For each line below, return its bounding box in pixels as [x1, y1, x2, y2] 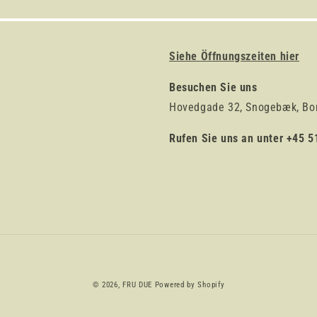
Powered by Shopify [154, 279, 225, 289]
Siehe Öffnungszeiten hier [169, 49, 299, 63]
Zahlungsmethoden [158, 268, 253, 282]
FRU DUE [122, 279, 153, 289]
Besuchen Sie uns [169, 80, 258, 94]
